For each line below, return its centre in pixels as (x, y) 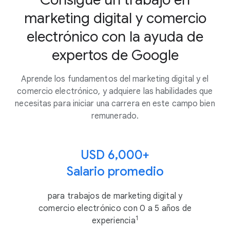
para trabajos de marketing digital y (115, 196)
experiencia (114, 221)
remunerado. (115, 116)
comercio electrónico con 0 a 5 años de (115, 208)
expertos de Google (115, 55)
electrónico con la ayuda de (115, 37)
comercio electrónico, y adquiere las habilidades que (115, 91)
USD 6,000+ (115, 155)
